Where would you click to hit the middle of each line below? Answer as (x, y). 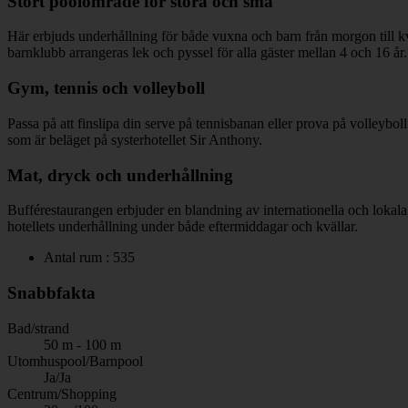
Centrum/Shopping (62, 393)
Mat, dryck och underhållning (120, 175)
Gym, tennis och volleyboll (106, 88)
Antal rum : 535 (89, 258)
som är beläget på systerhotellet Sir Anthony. (135, 139)
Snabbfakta (51, 292)
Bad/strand (38, 328)
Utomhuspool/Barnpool (75, 361)
